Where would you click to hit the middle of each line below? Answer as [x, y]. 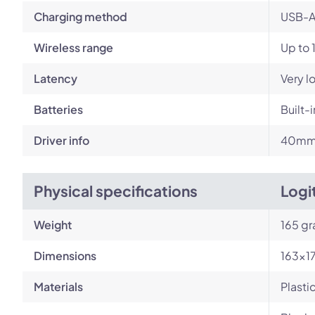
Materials [58, 287]
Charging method [81, 17]
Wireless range [73, 47]
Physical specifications [116, 191]
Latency [56, 78]
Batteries [58, 109]
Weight [53, 225]
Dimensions [65, 256]
